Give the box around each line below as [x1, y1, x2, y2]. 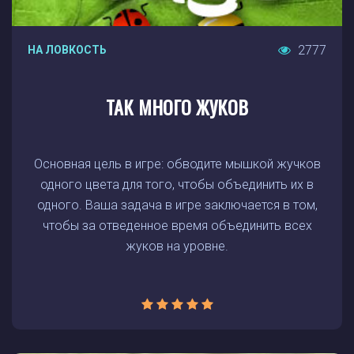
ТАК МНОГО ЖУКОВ [106, 92, 248, 121]
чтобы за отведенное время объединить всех [42, 218, 312, 233]
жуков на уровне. [126, 239, 228, 254]
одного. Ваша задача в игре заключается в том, [36, 198, 318, 213]
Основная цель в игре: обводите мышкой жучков [33, 156, 321, 171]
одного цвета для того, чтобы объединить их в [40, 177, 314, 192]
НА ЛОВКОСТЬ [28, 43, 107, 56]
